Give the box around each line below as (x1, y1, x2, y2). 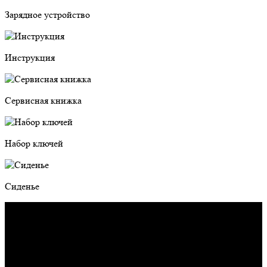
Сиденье (5, 180, 39, 192)
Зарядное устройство (5, 8, 90, 20)
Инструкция (5, 51, 55, 63)
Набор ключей (5, 137, 63, 149)
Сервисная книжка (5, 94, 82, 106)
